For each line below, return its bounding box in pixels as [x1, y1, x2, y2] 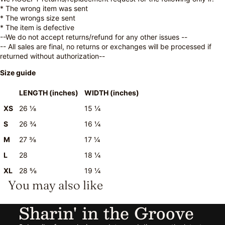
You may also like [8, 177, 103, 192]
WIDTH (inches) [84, 88, 139, 97]
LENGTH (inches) [19, 88, 78, 97]
